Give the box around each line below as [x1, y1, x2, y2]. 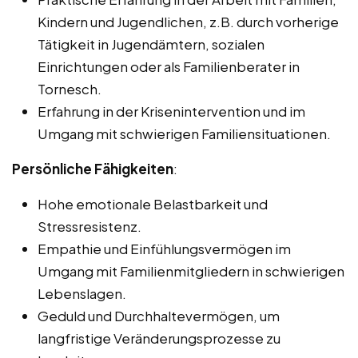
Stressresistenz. [38, 217, 141, 236]
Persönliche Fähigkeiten [12, 160, 173, 178]
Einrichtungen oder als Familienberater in [38, 58, 300, 76]
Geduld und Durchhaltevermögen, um [38, 307, 280, 325]
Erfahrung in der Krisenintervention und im [38, 102, 305, 121]
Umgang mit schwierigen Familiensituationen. [38, 125, 331, 143]
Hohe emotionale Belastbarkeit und [38, 195, 268, 213]
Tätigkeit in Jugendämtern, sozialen [38, 35, 265, 54]
